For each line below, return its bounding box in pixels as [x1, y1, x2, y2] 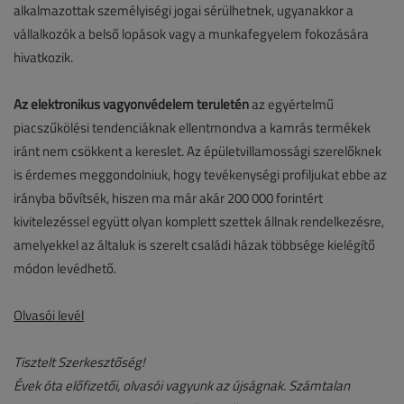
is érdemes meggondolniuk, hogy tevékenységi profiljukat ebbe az [14, 165, 387, 185]
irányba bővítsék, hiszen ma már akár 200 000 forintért [14, 188, 323, 208]
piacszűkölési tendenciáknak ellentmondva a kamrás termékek [14, 118, 371, 138]
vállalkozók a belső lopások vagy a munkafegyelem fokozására [14, 24, 369, 44]
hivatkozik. [14, 48, 73, 68]
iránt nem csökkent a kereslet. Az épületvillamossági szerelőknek [14, 142, 381, 161]
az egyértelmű [252, 95, 334, 115]
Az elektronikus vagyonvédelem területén [14, 95, 252, 115]
